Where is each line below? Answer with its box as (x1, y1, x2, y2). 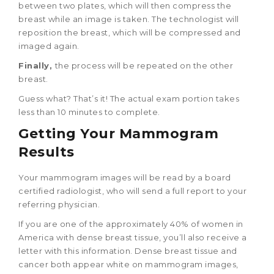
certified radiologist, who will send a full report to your (18, 185, 246, 196)
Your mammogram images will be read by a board (18, 172, 231, 182)
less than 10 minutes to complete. (18, 106, 160, 117)
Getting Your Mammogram (18, 125, 218, 142)
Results (18, 143, 75, 160)
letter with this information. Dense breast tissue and (18, 245, 237, 256)
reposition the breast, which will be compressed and (18, 27, 241, 37)
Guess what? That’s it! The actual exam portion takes (18, 93, 239, 103)
